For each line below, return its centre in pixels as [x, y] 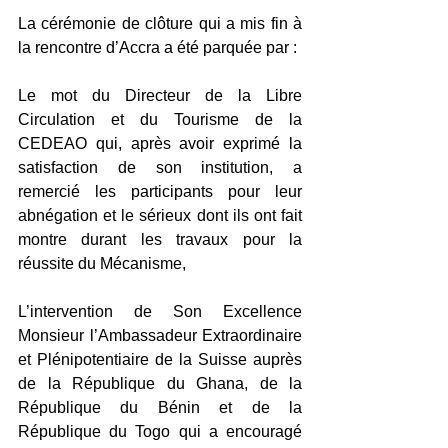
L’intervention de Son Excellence [160, 312]
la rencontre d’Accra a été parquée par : [157, 48]
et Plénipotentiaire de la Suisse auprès [160, 360]
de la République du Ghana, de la [160, 384]
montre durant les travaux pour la [160, 240]
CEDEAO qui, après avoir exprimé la [160, 144]
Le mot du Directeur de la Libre [160, 96]
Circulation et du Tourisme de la [160, 120]
